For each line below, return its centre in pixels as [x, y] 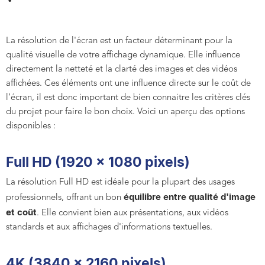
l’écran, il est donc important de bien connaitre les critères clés [128, 98]
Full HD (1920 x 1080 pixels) [98, 162]
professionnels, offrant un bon [65, 198]
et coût [21, 212]
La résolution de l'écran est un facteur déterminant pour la [119, 41]
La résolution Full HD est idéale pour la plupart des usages [120, 183]
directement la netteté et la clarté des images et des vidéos [122, 70]
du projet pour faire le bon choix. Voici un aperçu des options [125, 112]
